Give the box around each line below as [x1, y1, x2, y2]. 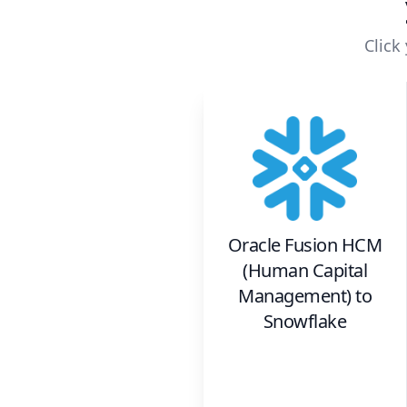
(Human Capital [243, 258, 367, 283]
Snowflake [263, 309, 347, 334]
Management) [238, 283, 352, 309]
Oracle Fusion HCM [227, 233, 382, 258]
